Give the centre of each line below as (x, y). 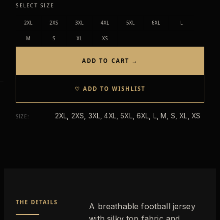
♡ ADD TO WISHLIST (110, 88)
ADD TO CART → (110, 60)
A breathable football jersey (142, 206)
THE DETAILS (37, 202)
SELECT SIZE (35, 5)
